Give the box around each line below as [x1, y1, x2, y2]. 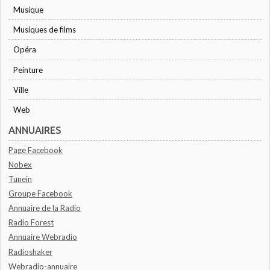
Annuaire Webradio [8, 232, 78, 242]
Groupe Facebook [8, 189, 73, 199]
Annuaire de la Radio [8, 203, 81, 213]
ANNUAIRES [8, 125, 62, 136]
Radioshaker [8, 246, 53, 257]
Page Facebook [8, 145, 63, 155]
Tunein [8, 174, 33, 184]
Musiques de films [13, 25, 77, 35]
